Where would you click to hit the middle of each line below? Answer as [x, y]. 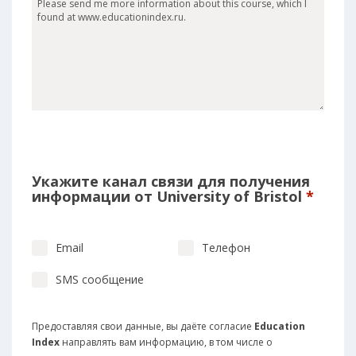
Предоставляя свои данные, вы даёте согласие [143, 326]
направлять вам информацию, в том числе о [166, 342]
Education [280, 326]
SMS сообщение [100, 279]
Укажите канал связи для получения [171, 181]
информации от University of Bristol [169, 196]
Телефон [226, 248]
